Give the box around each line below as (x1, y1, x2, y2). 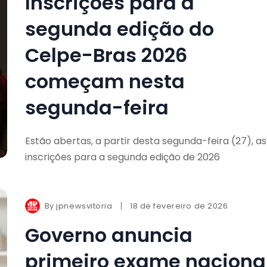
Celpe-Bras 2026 (24, 41, 187, 69)
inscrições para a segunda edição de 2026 (24, 150, 220, 164)
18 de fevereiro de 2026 (130, 200, 228, 212)
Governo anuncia (24, 221, 193, 249)
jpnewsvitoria (56, 200, 113, 212)
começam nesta (24, 67, 185, 95)
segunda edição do (24, 15, 214, 42)
